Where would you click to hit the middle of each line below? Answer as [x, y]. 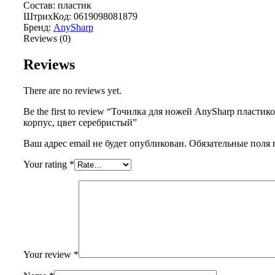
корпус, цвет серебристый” [80, 123]
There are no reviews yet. [72, 91]
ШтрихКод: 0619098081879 [80, 17]
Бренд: [38, 28]
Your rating [46, 165]
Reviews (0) [47, 39]
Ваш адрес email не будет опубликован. [105, 144]
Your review [48, 255]
